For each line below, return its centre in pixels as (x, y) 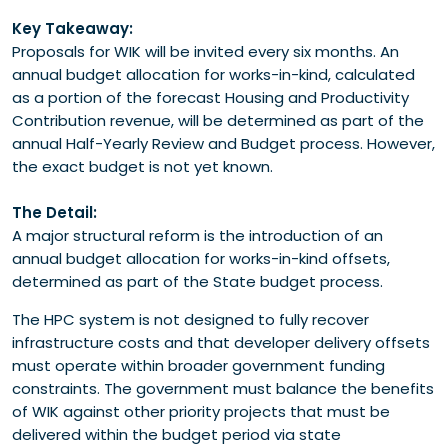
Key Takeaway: (74, 28)
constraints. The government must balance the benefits (223, 388)
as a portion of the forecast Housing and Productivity (210, 97)
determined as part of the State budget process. (197, 281)
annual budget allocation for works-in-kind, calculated (213, 74)
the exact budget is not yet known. (142, 166)
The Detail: (54, 212)
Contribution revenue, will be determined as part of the (218, 120)
